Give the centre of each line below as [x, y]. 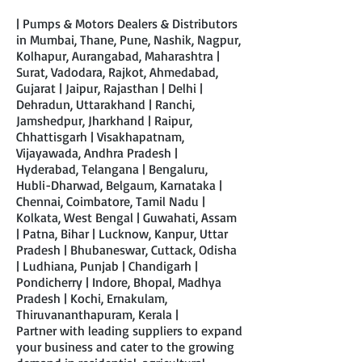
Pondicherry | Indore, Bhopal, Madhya [119, 282]
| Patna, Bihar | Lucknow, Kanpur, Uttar [122, 234]
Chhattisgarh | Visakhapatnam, [100, 137]
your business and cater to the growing [125, 347]
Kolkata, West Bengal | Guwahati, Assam [126, 217]
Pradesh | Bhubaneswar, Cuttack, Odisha [126, 250]
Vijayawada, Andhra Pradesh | [97, 153]
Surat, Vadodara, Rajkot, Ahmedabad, [117, 72]
